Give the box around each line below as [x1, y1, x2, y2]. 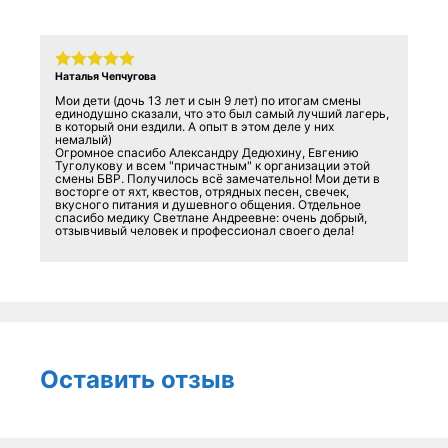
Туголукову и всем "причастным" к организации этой [55, 158, 370, 174]
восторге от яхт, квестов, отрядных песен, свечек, [55, 184, 349, 200]
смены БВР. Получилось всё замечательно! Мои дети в [55, 171, 380, 187]
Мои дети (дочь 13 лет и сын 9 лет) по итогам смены [55, 93, 361, 109]
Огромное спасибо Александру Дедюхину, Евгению [55, 145, 359, 161]
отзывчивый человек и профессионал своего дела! [55, 223, 354, 239]
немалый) [55, 132, 112, 148]
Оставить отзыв [40, 365, 235, 395]
